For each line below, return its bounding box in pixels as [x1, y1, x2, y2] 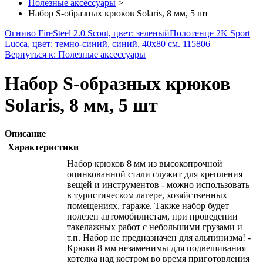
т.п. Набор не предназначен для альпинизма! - [67, 232, 251, 243]
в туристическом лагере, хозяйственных [67, 190, 227, 201]
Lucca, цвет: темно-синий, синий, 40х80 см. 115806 [5, 39, 210, 49]
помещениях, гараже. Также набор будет [67, 201, 229, 211]
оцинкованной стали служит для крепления [67, 169, 242, 180]
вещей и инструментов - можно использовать [67, 180, 249, 190]
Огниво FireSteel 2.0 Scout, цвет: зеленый [5, 28, 170, 39]
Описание [5, 129, 46, 139]
